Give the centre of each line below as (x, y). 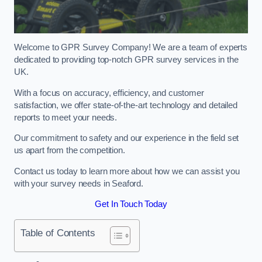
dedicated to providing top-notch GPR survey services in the (126, 60)
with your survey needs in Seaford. (79, 183)
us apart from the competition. (70, 151)
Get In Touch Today (131, 204)
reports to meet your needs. (66, 117)
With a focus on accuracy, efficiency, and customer (109, 93)
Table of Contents (58, 232)
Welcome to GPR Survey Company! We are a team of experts (131, 48)
